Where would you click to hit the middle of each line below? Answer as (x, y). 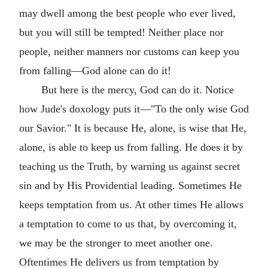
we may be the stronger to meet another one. (116, 243)
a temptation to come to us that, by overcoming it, (128, 224)
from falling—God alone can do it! (95, 71)
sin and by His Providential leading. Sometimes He (130, 185)
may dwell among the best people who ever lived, (127, 13)
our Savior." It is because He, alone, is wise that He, (133, 128)
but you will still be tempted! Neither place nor (121, 32)
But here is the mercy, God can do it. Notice (137, 90)
